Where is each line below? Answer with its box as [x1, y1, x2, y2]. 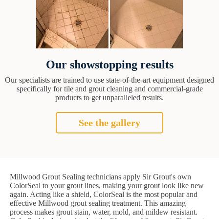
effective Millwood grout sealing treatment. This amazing [10, 199, 186, 208]
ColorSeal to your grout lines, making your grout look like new [10, 181, 204, 190]
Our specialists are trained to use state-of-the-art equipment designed [5, 76, 214, 85]
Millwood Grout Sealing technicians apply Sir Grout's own [10, 173, 191, 181]
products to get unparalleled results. [55, 93, 164, 102]
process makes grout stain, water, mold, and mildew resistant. [10, 208, 197, 217]
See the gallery [79, 117, 140, 129]
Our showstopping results [45, 58, 174, 71]
